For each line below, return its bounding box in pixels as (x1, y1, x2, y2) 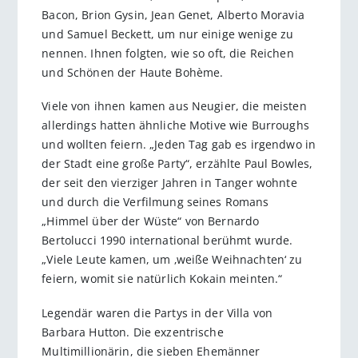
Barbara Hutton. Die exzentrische (42, 324, 224, 340)
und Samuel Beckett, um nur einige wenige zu (42, 26, 294, 42)
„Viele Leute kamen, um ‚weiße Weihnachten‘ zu (42, 252, 303, 268)
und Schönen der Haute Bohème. (42, 64, 224, 80)
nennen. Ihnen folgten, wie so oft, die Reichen (42, 45, 294, 61)
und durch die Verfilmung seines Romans (42, 194, 269, 210)
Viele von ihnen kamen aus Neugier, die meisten (42, 98, 307, 114)
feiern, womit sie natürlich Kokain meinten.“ (42, 271, 283, 287)
